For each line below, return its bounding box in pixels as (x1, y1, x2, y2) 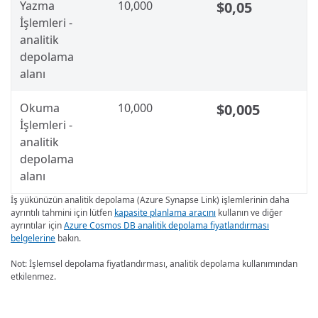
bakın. (55, 232, 81, 245)
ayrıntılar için (11, 219, 64, 232)
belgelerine (11, 232, 55, 245)
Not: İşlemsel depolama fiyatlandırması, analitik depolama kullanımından (11, 258, 297, 270)
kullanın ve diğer (216, 207, 283, 219)
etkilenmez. (11, 270, 56, 283)
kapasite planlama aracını (114, 207, 216, 219)
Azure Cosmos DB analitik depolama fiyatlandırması (64, 219, 269, 232)
